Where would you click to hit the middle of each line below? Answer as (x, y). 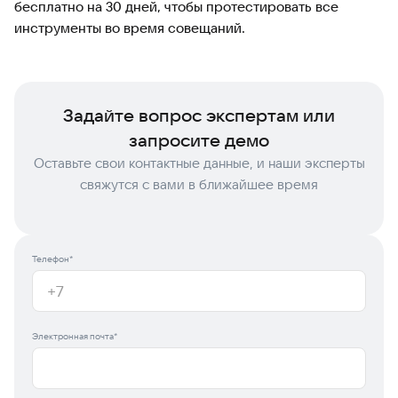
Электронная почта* (75, 336)
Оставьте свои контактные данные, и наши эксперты (199, 163)
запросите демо (199, 139)
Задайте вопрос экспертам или (199, 115)
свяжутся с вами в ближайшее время (199, 184)
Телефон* (52, 259)
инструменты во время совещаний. (130, 28)
